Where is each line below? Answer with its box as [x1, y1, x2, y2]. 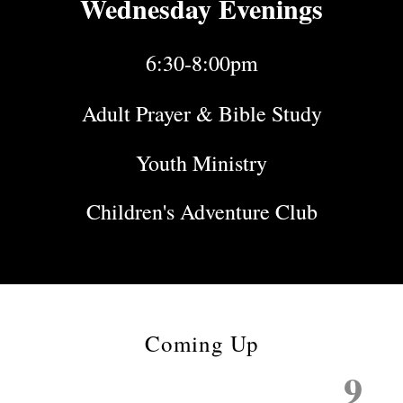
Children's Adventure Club [85, 197, 318, 226]
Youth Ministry [136, 148, 267, 177]
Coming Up [144, 328, 259, 358]
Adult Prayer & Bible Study [81, 99, 322, 128]
